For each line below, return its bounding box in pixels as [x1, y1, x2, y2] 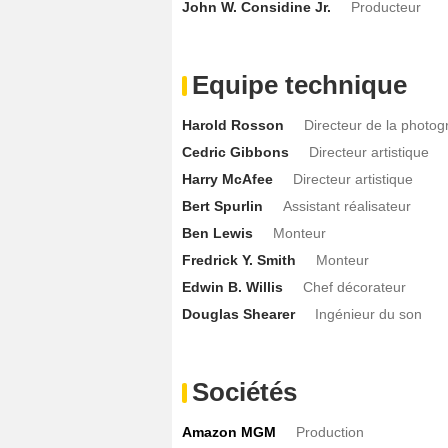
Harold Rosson [182, 116, 284, 133]
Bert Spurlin [182, 197, 263, 214]
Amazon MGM [182, 423, 276, 440]
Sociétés [192, 376, 297, 407]
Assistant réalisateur [283, 197, 411, 214]
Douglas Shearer [182, 305, 295, 322]
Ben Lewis [182, 224, 253, 241]
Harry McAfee [182, 170, 273, 187]
